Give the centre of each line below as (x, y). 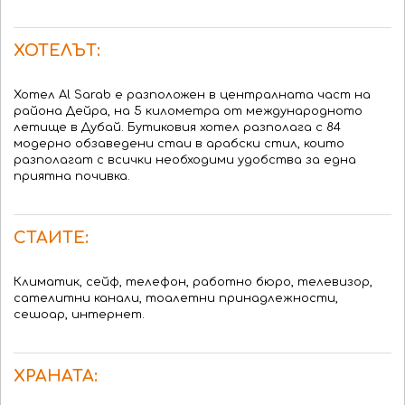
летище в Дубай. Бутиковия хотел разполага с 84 (177, 127)
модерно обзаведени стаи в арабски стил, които (179, 144)
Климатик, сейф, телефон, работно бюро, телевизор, (193, 282)
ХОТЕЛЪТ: (57, 51)
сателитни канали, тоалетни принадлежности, (176, 298)
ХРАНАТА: (56, 376)
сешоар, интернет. (79, 315)
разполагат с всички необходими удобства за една (185, 160)
